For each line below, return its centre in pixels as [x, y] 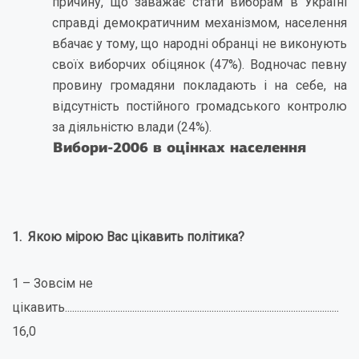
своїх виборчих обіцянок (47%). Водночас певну [200, 65]
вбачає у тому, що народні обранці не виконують [200, 44]
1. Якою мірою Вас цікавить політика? [128, 237]
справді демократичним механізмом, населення [200, 23]
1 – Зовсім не [52, 283]
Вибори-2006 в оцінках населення [179, 147]
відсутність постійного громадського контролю [200, 106]
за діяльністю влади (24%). [132, 127]
